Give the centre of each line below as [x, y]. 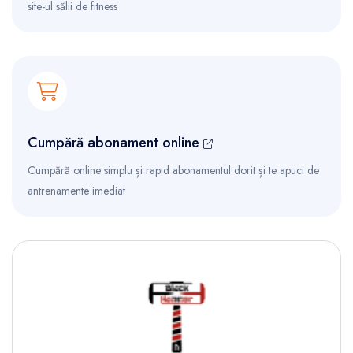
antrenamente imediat [76, 190]
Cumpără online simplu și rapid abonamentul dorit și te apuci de [173, 170]
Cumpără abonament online [115, 142]
